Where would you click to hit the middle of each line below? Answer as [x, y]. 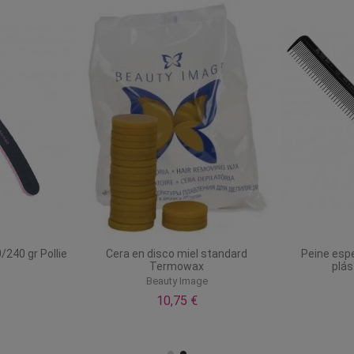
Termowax [177, 266]
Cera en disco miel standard [177, 253]
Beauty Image [177, 281]
